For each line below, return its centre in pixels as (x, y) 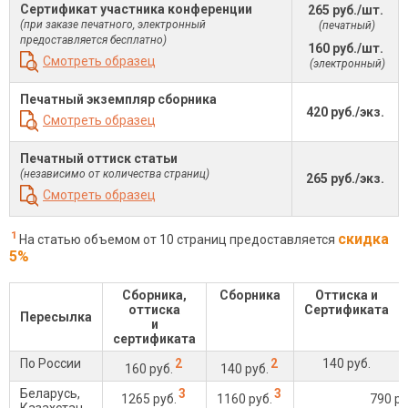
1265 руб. (149, 398)
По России (51, 363)
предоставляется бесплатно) (93, 40)
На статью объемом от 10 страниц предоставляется (178, 239)
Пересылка (56, 316)
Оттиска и (347, 295)
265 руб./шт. (345, 10)
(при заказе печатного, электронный (113, 25)
